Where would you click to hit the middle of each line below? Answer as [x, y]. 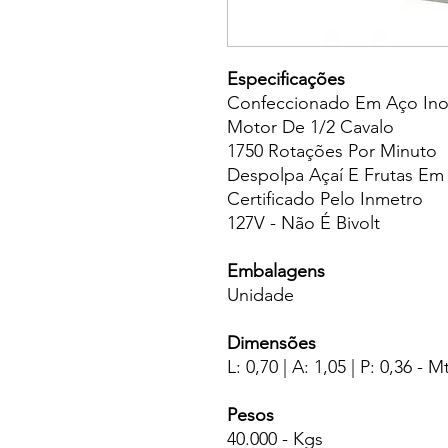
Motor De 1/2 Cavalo [310, 127]
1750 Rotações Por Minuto [332, 151]
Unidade [260, 295]
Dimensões [271, 343]
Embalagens [276, 271]
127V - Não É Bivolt [303, 223]
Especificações [286, 79]
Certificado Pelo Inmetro [325, 199]
